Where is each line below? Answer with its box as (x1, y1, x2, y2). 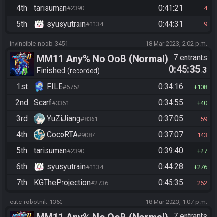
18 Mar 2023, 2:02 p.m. (145, 39, 207, 47)
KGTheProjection (34, 178, 91, 187)
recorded (70, 67, 97, 75)
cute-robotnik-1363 (10, 198, 63, 206)
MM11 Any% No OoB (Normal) (36, 52, 168, 64)
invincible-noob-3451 (10, 39, 68, 47)
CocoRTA (47, 130, 77, 139)
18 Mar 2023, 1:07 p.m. (145, 198, 207, 206)
